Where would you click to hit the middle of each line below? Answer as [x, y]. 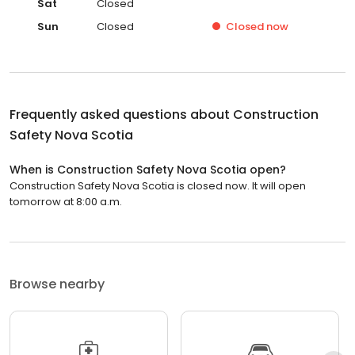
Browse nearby [57, 284]
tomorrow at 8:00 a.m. [66, 201]
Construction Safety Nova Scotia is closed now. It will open [158, 185]
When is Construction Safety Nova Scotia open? [148, 169]
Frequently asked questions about [121, 114]
